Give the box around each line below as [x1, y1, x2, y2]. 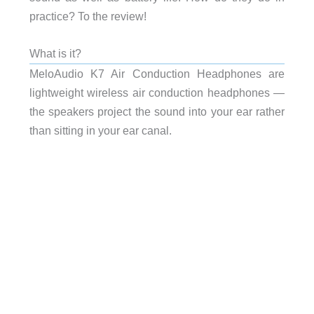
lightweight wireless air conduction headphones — [29, 86, 285, 99]
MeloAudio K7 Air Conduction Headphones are [29, 67, 285, 80]
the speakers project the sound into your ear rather [29, 104, 285, 118]
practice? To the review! [29, 9, 146, 22]
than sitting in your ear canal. [29, 123, 172, 137]
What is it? [29, 46, 81, 60]
